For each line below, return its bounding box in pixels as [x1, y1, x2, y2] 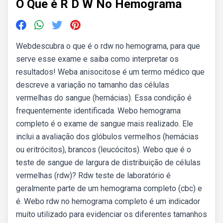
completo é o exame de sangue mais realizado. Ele [16, 119, 193, 128]
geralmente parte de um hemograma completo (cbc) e [16, 184, 202, 193]
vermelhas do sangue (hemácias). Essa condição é [16, 93, 192, 103]
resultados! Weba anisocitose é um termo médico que [16, 67, 205, 77]
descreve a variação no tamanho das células [16, 80, 169, 90]
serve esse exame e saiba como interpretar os [16, 54, 179, 64]
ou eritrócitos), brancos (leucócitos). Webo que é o [16, 145, 191, 154]
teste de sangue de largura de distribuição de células [16, 158, 201, 167]
